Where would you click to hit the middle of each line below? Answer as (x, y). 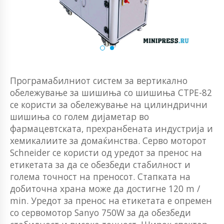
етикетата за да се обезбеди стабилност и (100, 165)
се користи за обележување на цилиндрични (109, 105)
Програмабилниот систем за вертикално (99, 81)
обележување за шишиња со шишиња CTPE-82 (111, 93)
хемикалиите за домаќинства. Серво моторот (108, 141)
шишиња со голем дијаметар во (79, 117)
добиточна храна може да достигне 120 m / (105, 189)
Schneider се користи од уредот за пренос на (106, 153)
